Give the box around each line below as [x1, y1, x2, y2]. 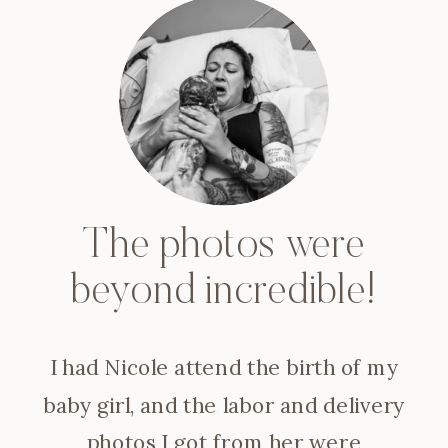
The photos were [83, 226, 365, 269]
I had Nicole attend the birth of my [49, 354, 399, 381]
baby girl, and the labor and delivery [43, 391, 405, 419]
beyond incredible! [70, 272, 378, 315]
